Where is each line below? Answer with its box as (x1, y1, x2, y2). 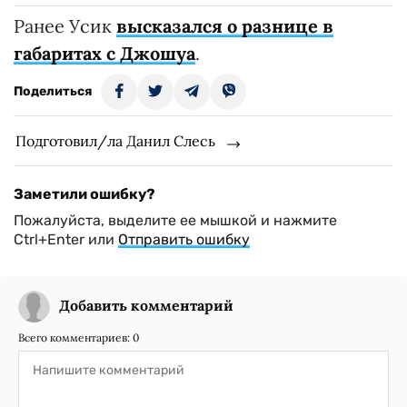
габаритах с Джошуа (14, 41, 195, 65)
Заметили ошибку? (14, 184, 155, 203)
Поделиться (14, 83, 92, 99)
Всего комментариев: (18, 330, 133, 344)
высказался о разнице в (116, 14, 333, 37)
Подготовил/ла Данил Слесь (15, 131, 215, 150)
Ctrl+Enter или (14, 230, 118, 248)
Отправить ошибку (118, 230, 250, 248)
